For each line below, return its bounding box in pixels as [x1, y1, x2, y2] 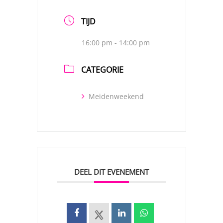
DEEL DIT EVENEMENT [74, 167, 149, 177]
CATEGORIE [81, 64, 123, 75]
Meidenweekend [89, 92, 144, 101]
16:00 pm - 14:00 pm [82, 38, 150, 47]
